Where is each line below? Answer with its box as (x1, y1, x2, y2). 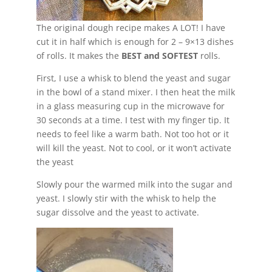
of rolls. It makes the (36, 49, 121, 61)
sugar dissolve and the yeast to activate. (36, 206, 199, 218)
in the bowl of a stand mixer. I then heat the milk (36, 86, 235, 98)
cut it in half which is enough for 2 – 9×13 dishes (36, 35, 234, 47)
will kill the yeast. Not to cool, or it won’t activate (36, 141, 231, 154)
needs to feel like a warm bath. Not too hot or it (36, 127, 229, 140)
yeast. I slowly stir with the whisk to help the (36, 192, 216, 204)
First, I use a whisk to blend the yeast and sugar (36, 72, 231, 84)
